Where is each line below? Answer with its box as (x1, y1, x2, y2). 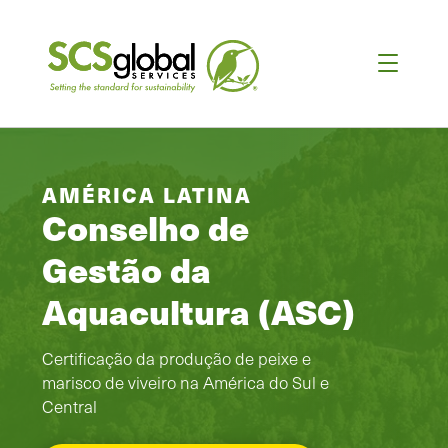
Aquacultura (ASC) (42, 285, 355, 336)
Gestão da (42, 243, 211, 294)
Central (42, 394, 97, 418)
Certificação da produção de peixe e (42, 346, 311, 370)
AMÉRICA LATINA (42, 179, 252, 209)
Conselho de (42, 201, 249, 252)
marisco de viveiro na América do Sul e (42, 370, 329, 394)
